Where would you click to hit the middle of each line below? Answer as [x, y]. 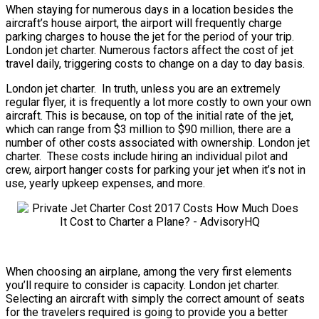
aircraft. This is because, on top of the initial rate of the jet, [150, 116]
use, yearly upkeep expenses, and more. [105, 184]
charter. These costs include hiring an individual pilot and [147, 157]
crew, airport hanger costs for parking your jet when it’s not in [156, 170]
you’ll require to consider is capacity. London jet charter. [144, 286]
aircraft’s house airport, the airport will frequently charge [144, 23]
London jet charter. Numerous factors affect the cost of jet [150, 51]
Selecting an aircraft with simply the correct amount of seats [155, 299]
